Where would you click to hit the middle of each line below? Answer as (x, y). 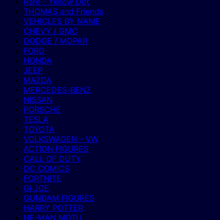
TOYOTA (39, 129)
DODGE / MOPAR (55, 41)
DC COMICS (46, 169)
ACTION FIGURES (56, 149)
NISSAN (38, 100)
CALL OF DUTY (52, 159)
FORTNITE (42, 179)
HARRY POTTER (53, 208)
